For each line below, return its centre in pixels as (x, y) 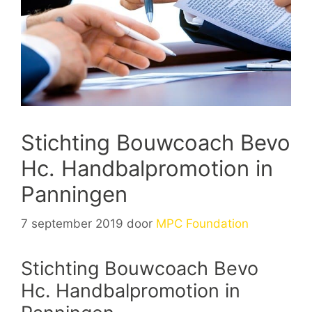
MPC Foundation (202, 223)
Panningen (74, 194)
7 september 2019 (72, 223)
